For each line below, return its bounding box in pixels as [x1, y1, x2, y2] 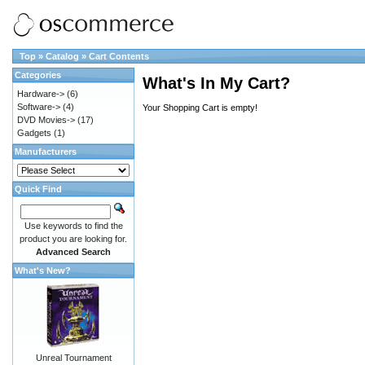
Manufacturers [15, 147, 77, 156]
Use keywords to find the [24, 221, 123, 231]
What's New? [15, 266, 71, 275]
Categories [15, 70, 61, 80]
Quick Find [15, 184, 62, 194]
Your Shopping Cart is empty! [143, 103, 257, 113]
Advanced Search [36, 247, 111, 257]
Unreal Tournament [35, 353, 112, 363]
